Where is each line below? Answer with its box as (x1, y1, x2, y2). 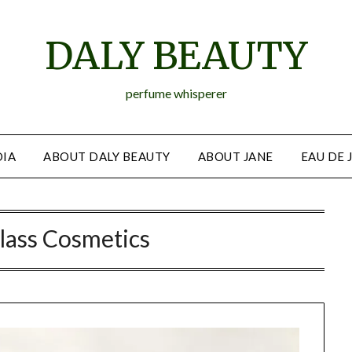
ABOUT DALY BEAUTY (43, 149, 170, 163)
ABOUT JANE (197, 149, 273, 163)
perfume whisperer (125, 86, 227, 101)
